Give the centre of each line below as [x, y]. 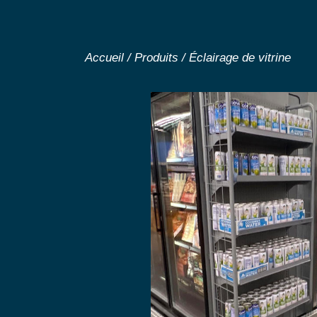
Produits [156, 58]
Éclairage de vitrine [240, 58]
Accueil [104, 58]
